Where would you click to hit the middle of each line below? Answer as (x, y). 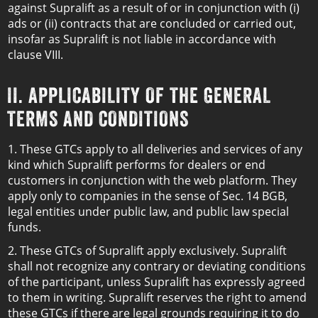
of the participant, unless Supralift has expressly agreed (157, 282)
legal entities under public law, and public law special (148, 212)
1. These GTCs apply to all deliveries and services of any (155, 149)
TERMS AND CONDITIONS (98, 119)
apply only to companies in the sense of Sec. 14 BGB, (148, 196)
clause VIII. (35, 55)
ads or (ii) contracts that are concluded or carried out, (152, 23)
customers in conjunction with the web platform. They (152, 180)
